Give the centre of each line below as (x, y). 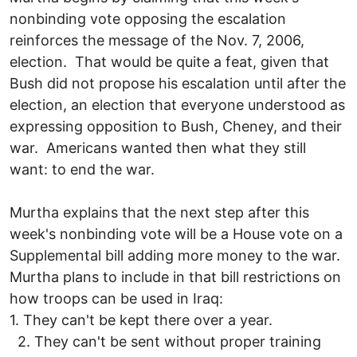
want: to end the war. (82, 169)
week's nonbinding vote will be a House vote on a (176, 233)
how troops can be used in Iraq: (118, 298)
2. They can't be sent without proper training (165, 341)
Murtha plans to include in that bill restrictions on (175, 277)
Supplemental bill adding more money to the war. (177, 255)
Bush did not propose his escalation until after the (178, 83)
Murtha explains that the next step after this (159, 212)
